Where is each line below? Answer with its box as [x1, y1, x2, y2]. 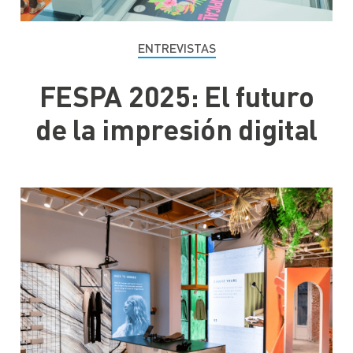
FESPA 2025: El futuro [39, 77, 314, 114]
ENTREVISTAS [137, 39, 216, 56]
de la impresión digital [35, 110, 318, 147]
